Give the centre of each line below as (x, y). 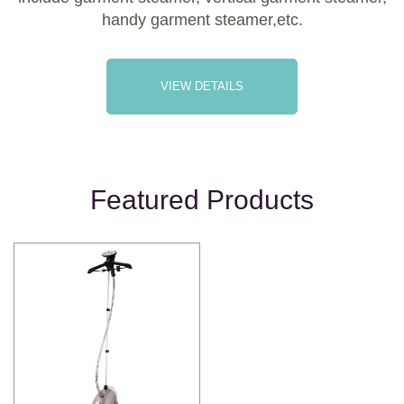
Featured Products (202, 200)
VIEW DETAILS (202, 86)
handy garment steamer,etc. (202, 19)
